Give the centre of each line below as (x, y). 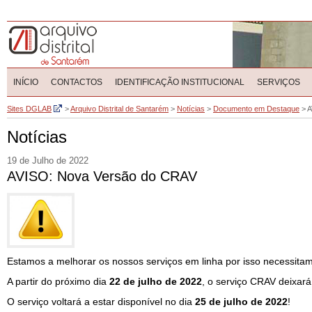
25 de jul (215, 302)
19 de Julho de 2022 (48, 161)
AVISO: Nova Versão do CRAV (102, 176)
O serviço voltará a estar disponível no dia (101, 302)
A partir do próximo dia (58, 281)
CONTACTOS (77, 82)
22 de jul (130, 281)
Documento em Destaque (256, 109)
